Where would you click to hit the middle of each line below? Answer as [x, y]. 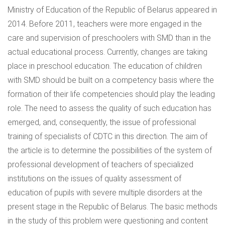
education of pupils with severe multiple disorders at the [105, 193]
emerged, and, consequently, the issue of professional [102, 122]
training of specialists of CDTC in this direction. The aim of [107, 136]
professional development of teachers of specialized [100, 164]
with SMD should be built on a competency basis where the [111, 80]
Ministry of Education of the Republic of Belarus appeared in [112, 10]
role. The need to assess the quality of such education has [109, 108]
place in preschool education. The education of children [105, 66]
